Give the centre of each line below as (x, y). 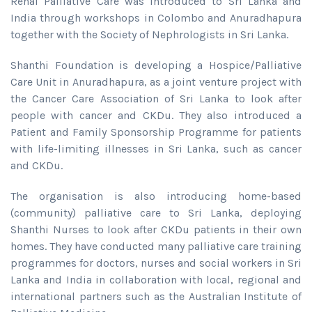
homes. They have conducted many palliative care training (156, 246)
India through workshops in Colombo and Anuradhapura (156, 17)
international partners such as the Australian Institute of (156, 296)
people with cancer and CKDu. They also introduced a (156, 115)
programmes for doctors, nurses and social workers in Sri (156, 263)
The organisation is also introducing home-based (156, 196)
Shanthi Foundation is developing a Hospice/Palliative (156, 65)
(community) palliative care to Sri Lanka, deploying (156, 212)
